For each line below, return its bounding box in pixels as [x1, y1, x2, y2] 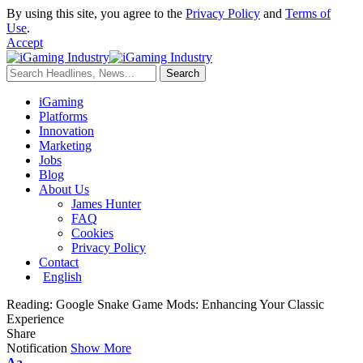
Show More [70, 341, 131, 355]
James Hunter [71, 197, 141, 211]
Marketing [39, 139, 92, 152]
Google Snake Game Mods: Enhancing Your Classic [56, 297, 324, 311]
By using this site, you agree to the [6, 6, 186, 20]
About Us [39, 182, 89, 196]
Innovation [39, 124, 94, 138]
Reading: [6, 297, 53, 311]
